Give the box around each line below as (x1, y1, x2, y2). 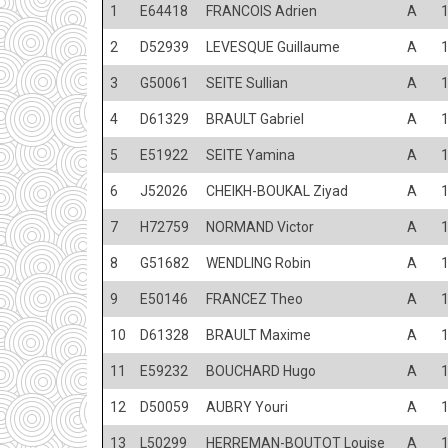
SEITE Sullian (206, 74, 288, 91)
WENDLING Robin (206, 254, 311, 271)
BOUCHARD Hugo (206, 362, 316, 379)
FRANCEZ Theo (206, 290, 303, 307)
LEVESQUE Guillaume (206, 38, 340, 55)
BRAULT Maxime (206, 326, 311, 343)
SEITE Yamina (206, 146, 295, 163)
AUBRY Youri (206, 398, 288, 415)
